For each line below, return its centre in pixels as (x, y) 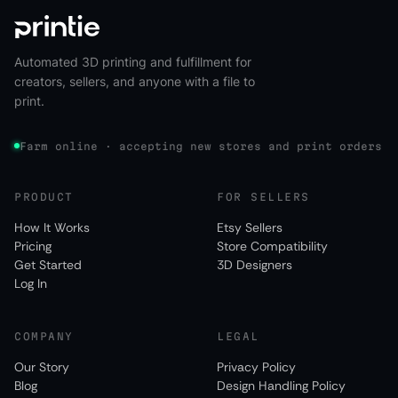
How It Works (52, 228)
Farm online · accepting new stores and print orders (201, 146)
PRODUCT (44, 197)
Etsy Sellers (250, 228)
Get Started (48, 265)
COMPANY (44, 337)
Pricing (33, 247)
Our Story (42, 367)
